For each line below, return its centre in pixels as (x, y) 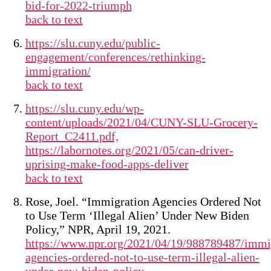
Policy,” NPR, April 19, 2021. (98, 229)
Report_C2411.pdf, (72, 136)
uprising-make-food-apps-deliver (107, 164)
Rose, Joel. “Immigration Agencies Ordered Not (143, 201)
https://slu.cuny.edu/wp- (84, 108)
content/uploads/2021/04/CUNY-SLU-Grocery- (141, 122)
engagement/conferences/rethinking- (115, 57)
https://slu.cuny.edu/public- (93, 43)
